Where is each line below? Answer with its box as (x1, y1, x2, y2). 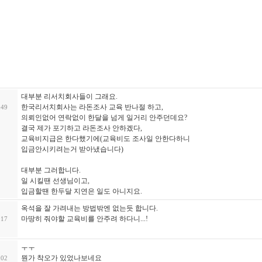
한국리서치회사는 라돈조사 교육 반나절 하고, (21, 103, 163, 111)
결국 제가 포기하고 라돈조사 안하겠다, (21, 124, 142, 132)
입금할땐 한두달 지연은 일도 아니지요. (21, 187, 142, 195)
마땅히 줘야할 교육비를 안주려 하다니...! (21, 215, 148, 223)
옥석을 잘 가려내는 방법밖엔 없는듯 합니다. (21, 204, 158, 212)
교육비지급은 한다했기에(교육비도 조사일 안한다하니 (21, 135, 190, 143)
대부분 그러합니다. (21, 166, 81, 174)
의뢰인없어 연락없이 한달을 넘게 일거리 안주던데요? (21, 113, 187, 122)
